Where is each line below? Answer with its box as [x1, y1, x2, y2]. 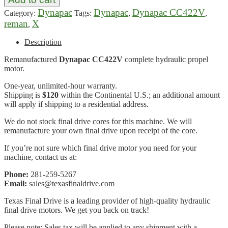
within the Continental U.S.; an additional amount [59, 90, 220, 99]
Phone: [4, 169, 28, 179]
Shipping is [4, 90, 42, 99]
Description [24, 37, 62, 46]
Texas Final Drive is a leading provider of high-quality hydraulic [4, 196, 210, 205]
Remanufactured [4, 54, 59, 64]
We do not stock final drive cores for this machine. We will [4, 117, 192, 126]
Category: [4, 8, 38, 17]
